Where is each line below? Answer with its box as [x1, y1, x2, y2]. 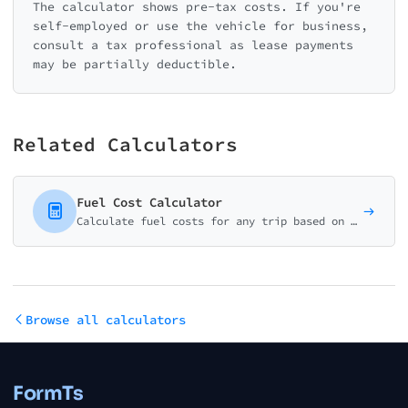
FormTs [13, 381, 84, 405]
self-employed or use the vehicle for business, [33, 17, 368, 34]
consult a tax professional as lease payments [33, 36, 353, 53]
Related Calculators [13, 131, 238, 157]
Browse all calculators [25, 311, 186, 328]
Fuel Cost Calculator [76, 194, 222, 211]
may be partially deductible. [33, 56, 237, 72]
